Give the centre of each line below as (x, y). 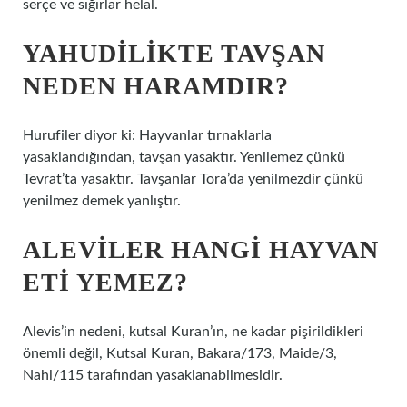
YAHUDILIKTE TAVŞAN (174, 53)
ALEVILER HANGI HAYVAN (201, 249)
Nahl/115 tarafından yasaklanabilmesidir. (153, 375)
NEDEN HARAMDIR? (156, 86)
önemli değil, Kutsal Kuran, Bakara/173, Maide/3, (180, 353)
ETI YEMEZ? (105, 282)
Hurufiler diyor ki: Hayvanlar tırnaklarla (147, 135)
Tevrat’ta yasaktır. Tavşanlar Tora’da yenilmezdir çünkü (193, 179)
